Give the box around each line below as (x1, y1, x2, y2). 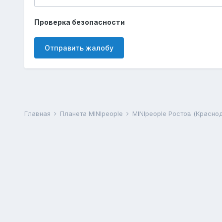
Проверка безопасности (34, 18, 125, 26)
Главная (24, 110, 53, 117)
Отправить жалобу (44, 44, 113, 52)
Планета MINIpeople (59, 110, 125, 117)
